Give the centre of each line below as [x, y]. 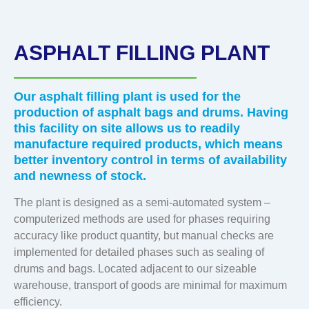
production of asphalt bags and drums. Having [151, 113]
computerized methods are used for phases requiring [142, 219]
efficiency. [38, 301]
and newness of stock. [80, 176]
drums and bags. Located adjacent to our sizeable [135, 268]
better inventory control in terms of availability [150, 160]
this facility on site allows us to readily [127, 129]
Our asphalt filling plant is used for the [127, 97]
